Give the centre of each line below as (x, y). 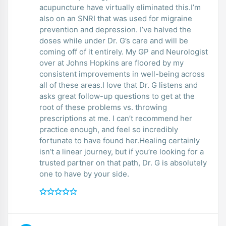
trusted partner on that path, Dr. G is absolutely (123, 162)
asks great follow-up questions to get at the (117, 96)
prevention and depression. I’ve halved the (115, 29)
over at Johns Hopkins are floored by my (111, 63)
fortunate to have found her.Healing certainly (120, 140)
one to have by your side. (84, 174)
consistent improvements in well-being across (122, 74)
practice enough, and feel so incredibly (109, 129)
